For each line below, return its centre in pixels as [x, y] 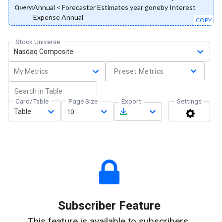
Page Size [83, 101]
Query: [24, 7]
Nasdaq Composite [44, 51]
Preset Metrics [139, 72]
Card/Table [32, 101]
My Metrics [31, 71]
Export [131, 101]
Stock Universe [38, 42]
